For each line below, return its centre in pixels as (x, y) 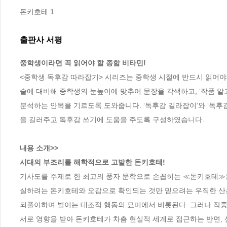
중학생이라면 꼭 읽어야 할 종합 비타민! (83, 63)
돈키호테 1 (37, 12)
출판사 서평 (41, 40)
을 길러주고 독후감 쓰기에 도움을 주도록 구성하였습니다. (112, 119)
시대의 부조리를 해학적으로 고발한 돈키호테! (92, 162)
